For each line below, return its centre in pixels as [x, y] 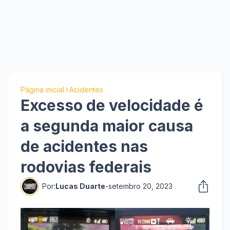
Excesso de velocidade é [112, 105]
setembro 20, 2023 [140, 186]
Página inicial [42, 90]
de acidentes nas [84, 146]
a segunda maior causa [107, 126]
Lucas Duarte [80, 186]
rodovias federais [86, 167]
